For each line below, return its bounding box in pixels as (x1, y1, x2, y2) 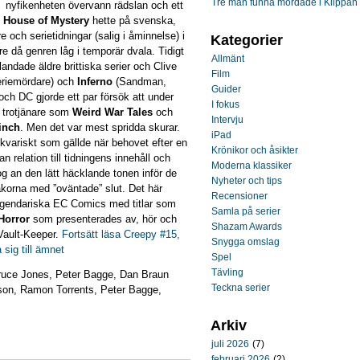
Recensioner (211, 190, 268, 202)
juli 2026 (211, 338, 249, 350)
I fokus (211, 99, 239, 110)
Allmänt (211, 53, 244, 64)
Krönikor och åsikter (211, 145, 298, 156)
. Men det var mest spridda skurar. (20, 121, 180, 133)
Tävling (211, 267, 243, 278)
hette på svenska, (89, 14, 176, 27)
